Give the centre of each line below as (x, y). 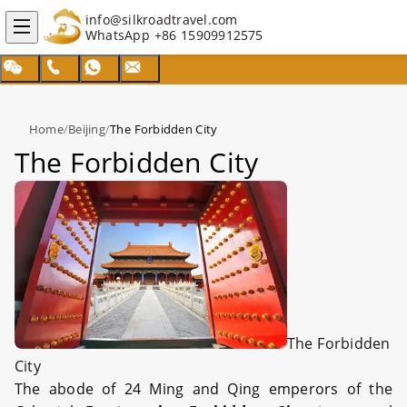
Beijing (87, 129)
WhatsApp (120, 35)
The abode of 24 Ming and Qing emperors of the (203, 389)
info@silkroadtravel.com (162, 20)
